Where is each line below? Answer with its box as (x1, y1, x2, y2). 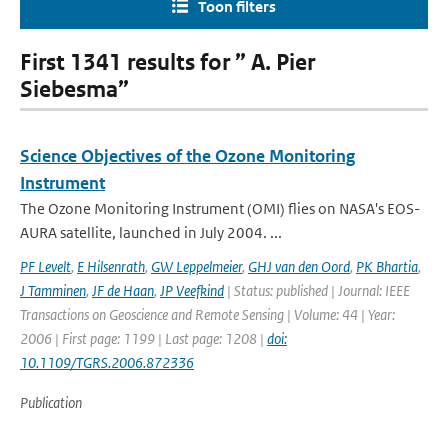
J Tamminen (20, 281, 86, 300)
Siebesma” (20, 76, 129, 103)
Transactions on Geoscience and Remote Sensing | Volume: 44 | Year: (20, 305, 395, 324)
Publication (20, 393, 82, 412)
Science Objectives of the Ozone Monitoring (20, 145, 355, 167)
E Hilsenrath (77, 257, 145, 276)
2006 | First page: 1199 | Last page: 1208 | (20, 329, 267, 348)
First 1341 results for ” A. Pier (20, 49, 315, 76)
